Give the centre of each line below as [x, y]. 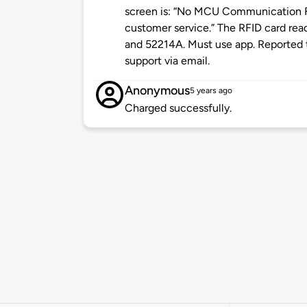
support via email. [167, 61]
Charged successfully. [178, 108]
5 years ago [211, 91]
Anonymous [157, 91]
